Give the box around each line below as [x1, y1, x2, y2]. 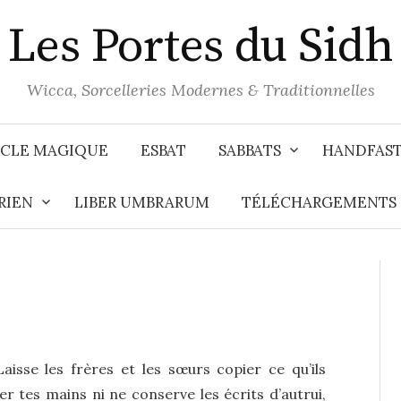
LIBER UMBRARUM [74, 192, 209, 212]
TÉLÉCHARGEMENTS [242, 192, 397, 212]
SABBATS [218, 141, 281, 160]
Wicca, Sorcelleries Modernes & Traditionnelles [26, 80, 375, 100]
